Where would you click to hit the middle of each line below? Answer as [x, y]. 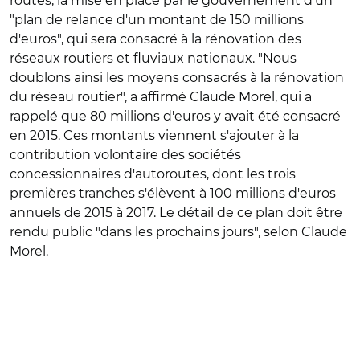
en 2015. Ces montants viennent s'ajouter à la [154, 135]
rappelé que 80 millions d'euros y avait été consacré [175, 116]
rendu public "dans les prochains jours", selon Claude [178, 232]
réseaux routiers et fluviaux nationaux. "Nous [153, 58]
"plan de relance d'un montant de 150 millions [157, 20]
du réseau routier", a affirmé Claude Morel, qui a [161, 97]
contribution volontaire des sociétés [125, 155]
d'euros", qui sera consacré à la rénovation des [155, 39]
